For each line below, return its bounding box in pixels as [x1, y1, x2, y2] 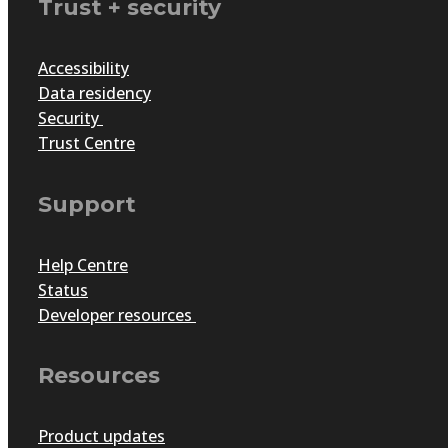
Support [38, 190, 136, 218]
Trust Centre [38, 132, 135, 155]
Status [38, 278, 88, 301]
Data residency [38, 82, 151, 105]
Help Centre [38, 253, 128, 276]
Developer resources [38, 303, 196, 326]
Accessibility [38, 57, 129, 80]
